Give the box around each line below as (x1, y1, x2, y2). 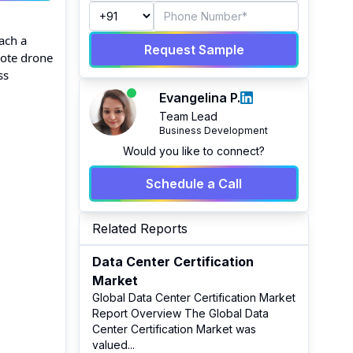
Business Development (158, 124, 268, 136)
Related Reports (92, 221, 188, 236)
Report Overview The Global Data (92, 307, 269, 320)
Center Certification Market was (92, 322, 256, 336)
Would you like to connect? (123, 144, 265, 158)
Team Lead (158, 110, 217, 123)
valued (92, 338, 128, 351)
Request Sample (143, 42, 244, 58)
